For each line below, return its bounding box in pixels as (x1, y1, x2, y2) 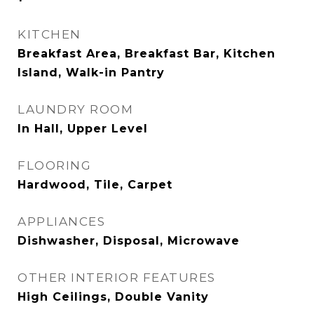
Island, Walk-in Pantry (18, 66, 165, 79)
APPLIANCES (18, 214, 105, 228)
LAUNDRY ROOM (18, 102, 133, 116)
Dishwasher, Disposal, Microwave (18, 234, 240, 247)
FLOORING (18, 158, 91, 172)
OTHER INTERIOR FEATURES (18, 271, 216, 285)
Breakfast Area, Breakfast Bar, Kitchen (18, 47, 275, 60)
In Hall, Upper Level (18, 122, 148, 135)
